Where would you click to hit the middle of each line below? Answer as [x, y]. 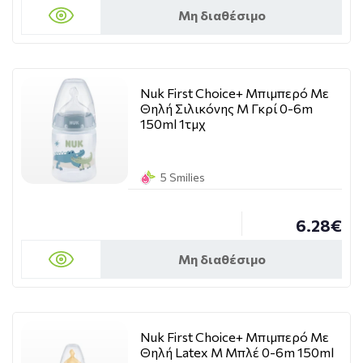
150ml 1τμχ [173, 124]
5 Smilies [183, 177]
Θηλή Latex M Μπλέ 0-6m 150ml [237, 352]
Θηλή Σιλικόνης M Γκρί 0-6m [226, 108]
